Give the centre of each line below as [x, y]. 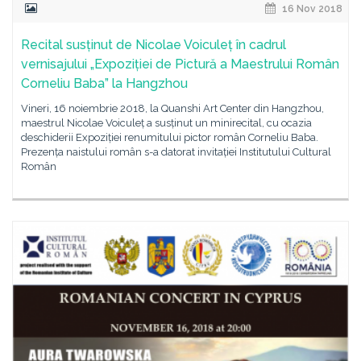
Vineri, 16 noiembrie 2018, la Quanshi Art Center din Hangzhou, [172, 108]
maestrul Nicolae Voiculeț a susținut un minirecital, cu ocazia [166, 123]
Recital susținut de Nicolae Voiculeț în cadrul [154, 45]
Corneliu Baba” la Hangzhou [104, 83]
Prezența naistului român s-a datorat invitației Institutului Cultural [176, 152]
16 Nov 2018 [311, 9]
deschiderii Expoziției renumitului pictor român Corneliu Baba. [170, 137]
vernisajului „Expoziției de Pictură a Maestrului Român [180, 64]
